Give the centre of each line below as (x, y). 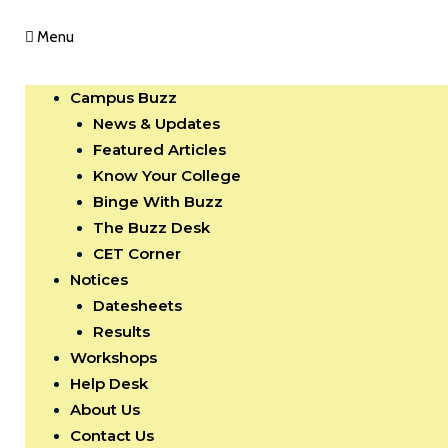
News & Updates (156, 123)
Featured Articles (159, 149)
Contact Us (112, 435)
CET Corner (136, 253)
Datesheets (137, 305)
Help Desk (109, 383)
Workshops (113, 357)
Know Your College (166, 175)
